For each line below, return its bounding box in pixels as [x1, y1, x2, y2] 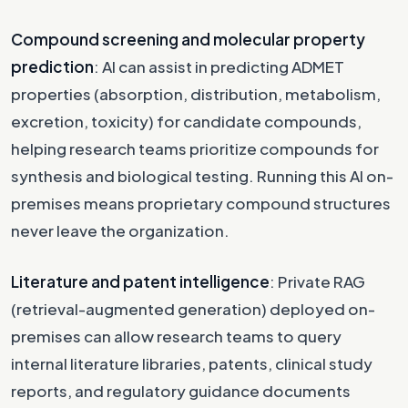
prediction [11, 56, 94, 76]
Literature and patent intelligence [11, 270, 270, 291]
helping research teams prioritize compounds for [11, 138, 379, 158]
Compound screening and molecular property [11, 28, 365, 49]
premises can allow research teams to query [11, 325, 342, 346]
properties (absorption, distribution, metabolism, [11, 83, 381, 104]
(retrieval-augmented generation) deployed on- [11, 298, 375, 319]
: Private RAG [270, 270, 365, 291]
